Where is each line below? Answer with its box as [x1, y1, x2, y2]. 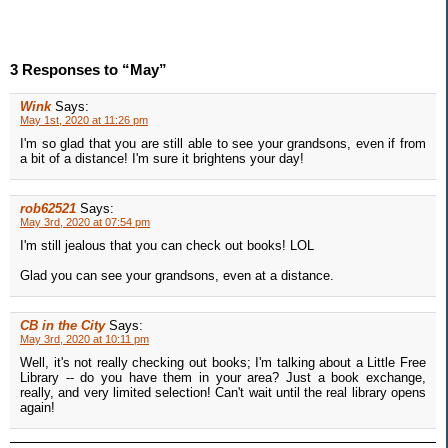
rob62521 [20, 201, 76, 217]
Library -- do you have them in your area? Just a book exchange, [20, 370, 426, 386]
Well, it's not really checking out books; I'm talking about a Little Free [20, 355, 426, 371]
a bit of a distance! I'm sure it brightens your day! [20, 151, 304, 167]
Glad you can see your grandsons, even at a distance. [20, 268, 334, 284]
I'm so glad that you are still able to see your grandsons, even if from [20, 136, 426, 152]
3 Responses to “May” [10, 61, 167, 79]
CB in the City [20, 318, 105, 334]
